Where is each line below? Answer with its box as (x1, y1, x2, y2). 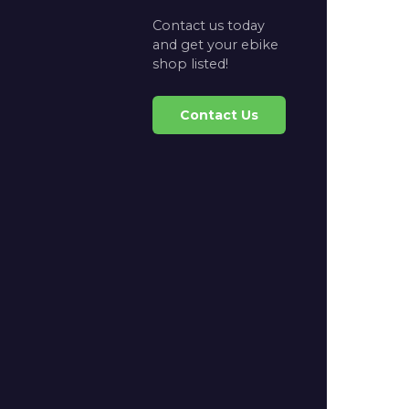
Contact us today (152, 16, 265, 34)
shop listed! (152, 55, 228, 72)
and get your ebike (152, 36, 278, 53)
